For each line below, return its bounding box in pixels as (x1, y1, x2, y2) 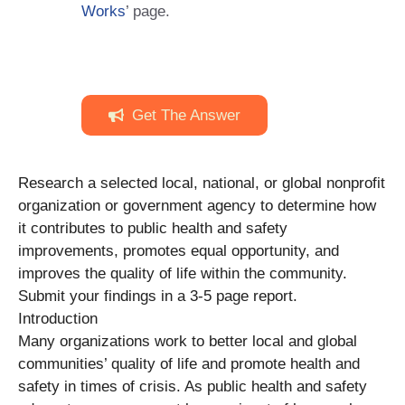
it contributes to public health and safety (18, 219, 287, 237)
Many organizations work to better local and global (18, 332, 357, 350)
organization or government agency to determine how (18, 196, 376, 214)
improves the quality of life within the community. (18, 264, 347, 282)
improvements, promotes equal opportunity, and (18, 241, 339, 259)
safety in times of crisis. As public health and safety (18, 377, 367, 395)
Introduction (18, 309, 98, 327)
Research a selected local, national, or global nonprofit (18, 174, 385, 192)
